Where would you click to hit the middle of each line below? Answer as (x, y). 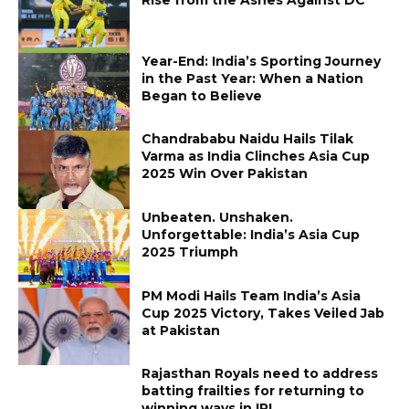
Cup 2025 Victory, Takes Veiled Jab (263, 313)
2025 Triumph (190, 252)
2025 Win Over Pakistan (225, 174)
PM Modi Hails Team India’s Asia (252, 295)
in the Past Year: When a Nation (253, 78)
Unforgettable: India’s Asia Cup (251, 234)
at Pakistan (181, 330)
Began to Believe (202, 95)
